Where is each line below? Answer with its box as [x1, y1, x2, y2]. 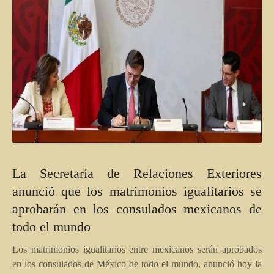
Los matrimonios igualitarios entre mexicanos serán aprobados [12, 243, 262, 254]
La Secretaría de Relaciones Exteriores [12, 165, 262, 181]
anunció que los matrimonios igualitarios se [12, 183, 262, 199]
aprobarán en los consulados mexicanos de [12, 201, 262, 217]
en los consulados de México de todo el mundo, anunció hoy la [12, 258, 262, 269]
